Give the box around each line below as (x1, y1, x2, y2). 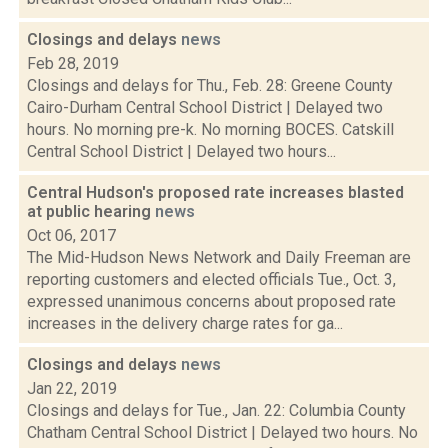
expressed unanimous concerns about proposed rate (27, 292, 396, 311)
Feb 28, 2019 (27, 54, 119, 73)
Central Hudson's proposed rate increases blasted (27, 183, 404, 202)
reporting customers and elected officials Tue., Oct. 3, (27, 270, 396, 289)
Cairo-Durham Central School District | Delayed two (27, 98, 383, 117)
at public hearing (27, 202, 155, 221)
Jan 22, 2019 (27, 379, 117, 398)
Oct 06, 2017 (27, 226, 116, 245)
